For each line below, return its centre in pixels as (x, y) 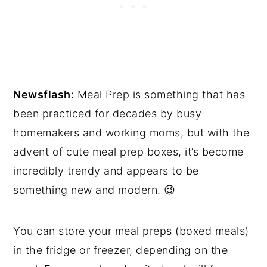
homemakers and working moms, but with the (131, 132)
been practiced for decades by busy (108, 113)
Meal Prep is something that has (160, 94)
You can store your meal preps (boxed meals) (131, 231)
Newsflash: (44, 94)
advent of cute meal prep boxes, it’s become (128, 151)
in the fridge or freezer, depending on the (121, 250)
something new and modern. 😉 (94, 190)
